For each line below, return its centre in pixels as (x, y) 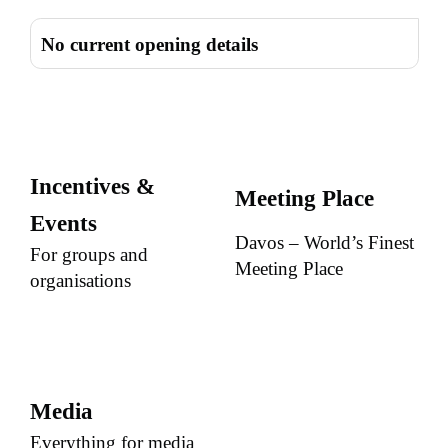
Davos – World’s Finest (324, 242)
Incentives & (92, 187)
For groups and (88, 255)
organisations (80, 281)
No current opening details (149, 45)
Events (63, 224)
